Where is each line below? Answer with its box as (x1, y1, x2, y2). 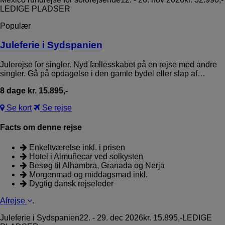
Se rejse (40, 103, 72, 112)
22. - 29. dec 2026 (79, 213, 143, 222)
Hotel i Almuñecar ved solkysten (27, 152, 143, 161)
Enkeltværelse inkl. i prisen (27, 143, 125, 152)
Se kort (5, 103, 32, 112)
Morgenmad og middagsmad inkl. (27, 170, 148, 179)
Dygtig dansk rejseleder (27, 179, 114, 188)
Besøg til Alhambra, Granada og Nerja (27, 161, 165, 170)
